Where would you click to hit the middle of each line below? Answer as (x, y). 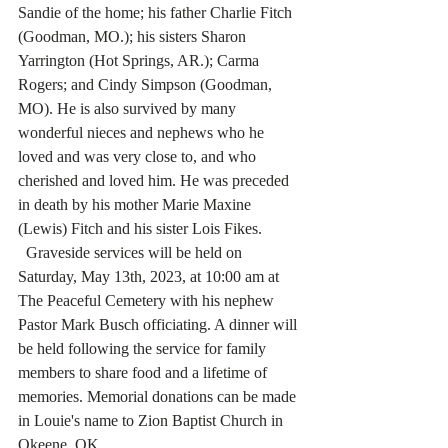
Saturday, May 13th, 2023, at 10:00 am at (150, 276)
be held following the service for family (144, 348)
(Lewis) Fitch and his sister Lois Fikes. (140, 228)
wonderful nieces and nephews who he (143, 132)
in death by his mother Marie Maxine (136, 204)
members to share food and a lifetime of (144, 372)
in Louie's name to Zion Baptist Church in (152, 420)
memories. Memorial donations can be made (159, 396)
